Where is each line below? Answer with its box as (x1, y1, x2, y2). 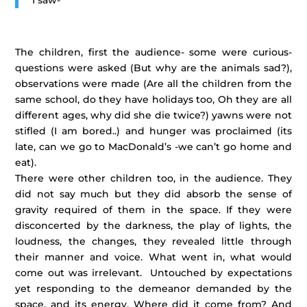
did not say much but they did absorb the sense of (15, 188, 292, 200)
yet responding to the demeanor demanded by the (15, 282, 292, 295)
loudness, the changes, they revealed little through (15, 235, 292, 247)
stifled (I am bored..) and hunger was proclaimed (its (15, 125, 292, 137)
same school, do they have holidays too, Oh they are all (15, 93, 292, 106)
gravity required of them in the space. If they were (15, 204, 292, 216)
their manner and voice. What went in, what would (15, 251, 292, 263)
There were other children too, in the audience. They (15, 172, 292, 184)
